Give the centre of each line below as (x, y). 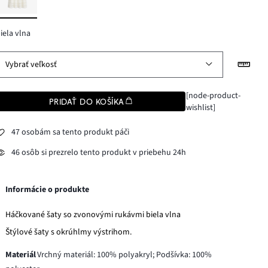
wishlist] (200, 107)
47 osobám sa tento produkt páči (71, 133)
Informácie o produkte (48, 189)
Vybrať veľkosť (31, 64)
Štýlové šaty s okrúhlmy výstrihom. (69, 232)
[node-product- (213, 95)
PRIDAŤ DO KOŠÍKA (87, 101)
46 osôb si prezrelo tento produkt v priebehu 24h (99, 153)
